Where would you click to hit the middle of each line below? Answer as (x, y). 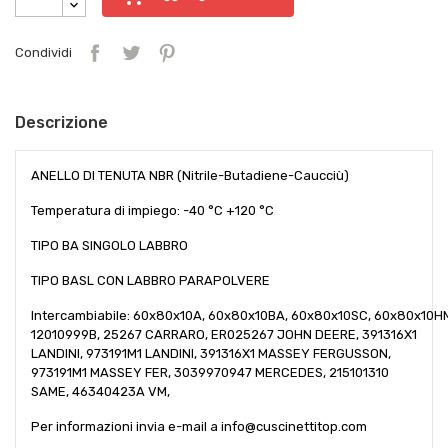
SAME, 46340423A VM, (100, 391)
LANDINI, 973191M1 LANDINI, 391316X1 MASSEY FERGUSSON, (211, 353)
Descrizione (61, 122)
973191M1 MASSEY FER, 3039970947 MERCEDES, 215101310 (210, 372)
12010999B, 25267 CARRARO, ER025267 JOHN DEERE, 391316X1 (224, 334)
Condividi (43, 53)
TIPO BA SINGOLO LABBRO (109, 245)
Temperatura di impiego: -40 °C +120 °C (152, 210)
